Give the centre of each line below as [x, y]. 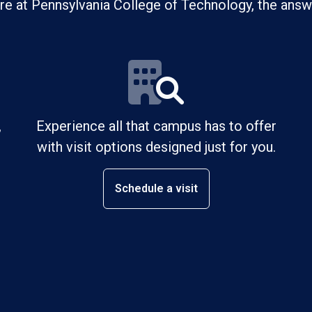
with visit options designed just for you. [156, 147]
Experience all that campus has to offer [156, 126]
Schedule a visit [156, 189]
